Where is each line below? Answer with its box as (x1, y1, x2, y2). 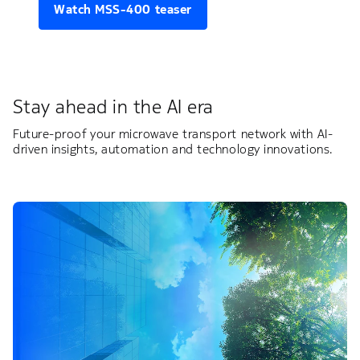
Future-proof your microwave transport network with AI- (13, 125, 333, 141)
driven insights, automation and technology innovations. (13, 141, 333, 157)
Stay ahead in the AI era (13, 94, 214, 119)
